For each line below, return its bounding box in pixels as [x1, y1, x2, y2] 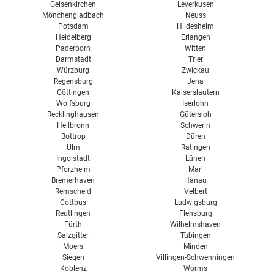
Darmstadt [55, 55, 91, 64]
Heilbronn [57, 121, 90, 130]
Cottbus [60, 198, 87, 207]
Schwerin [180, 121, 211, 130]
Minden [183, 242, 208, 251]
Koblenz [59, 264, 87, 273]
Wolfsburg [56, 99, 91, 108]
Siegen [62, 253, 84, 262]
